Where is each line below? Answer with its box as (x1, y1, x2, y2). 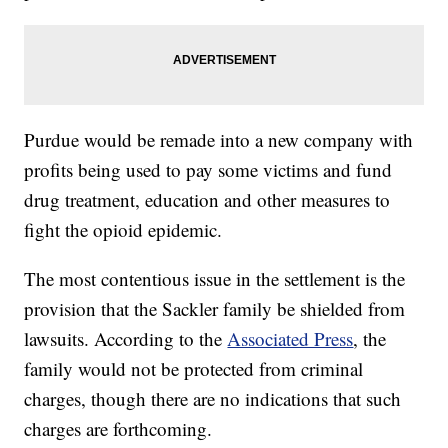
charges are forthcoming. (24, 416, 213, 442)
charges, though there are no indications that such (24, 386, 402, 412)
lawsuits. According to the (24, 326, 228, 352)
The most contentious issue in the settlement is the (24, 266, 406, 292)
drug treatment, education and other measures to (24, 187, 391, 213)
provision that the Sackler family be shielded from (24, 296, 406, 322)
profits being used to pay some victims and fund (24, 157, 393, 183)
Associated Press (227, 326, 354, 352)
